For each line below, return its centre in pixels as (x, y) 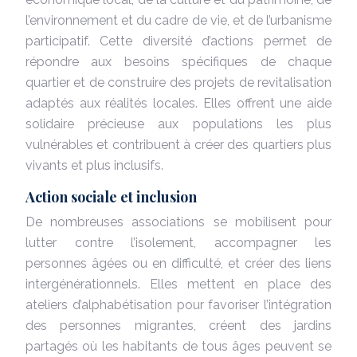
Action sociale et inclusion (111, 196)
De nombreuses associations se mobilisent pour (178, 222)
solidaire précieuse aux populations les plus (178, 124)
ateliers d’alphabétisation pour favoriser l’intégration (178, 304)
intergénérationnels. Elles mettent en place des (178, 284)
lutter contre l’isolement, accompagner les (178, 242)
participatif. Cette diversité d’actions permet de (178, 41)
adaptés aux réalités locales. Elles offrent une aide (178, 103)
